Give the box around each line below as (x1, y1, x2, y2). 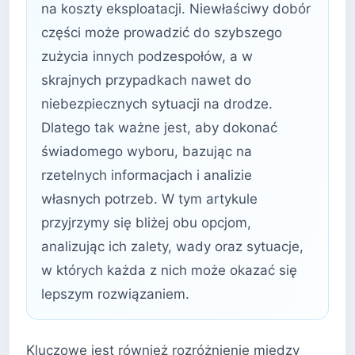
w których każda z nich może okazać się (41, 262, 297, 278)
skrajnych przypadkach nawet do (41, 72, 251, 88)
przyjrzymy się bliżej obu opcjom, (41, 215, 251, 231)
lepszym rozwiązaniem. (41, 286, 189, 302)
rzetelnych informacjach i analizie (41, 167, 252, 183)
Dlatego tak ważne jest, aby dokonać (41, 120, 277, 136)
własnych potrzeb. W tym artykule (41, 191, 258, 207)
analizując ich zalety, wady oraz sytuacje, (41, 239, 303, 254)
